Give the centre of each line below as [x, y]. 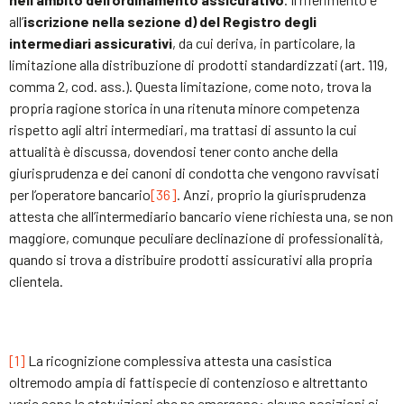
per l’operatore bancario [80, 194]
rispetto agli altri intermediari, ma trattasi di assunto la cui [183, 129]
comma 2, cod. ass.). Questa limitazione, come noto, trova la [190, 86]
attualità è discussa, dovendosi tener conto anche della [174, 151]
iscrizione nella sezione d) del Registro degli [170, 21]
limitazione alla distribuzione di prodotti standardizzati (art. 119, [198, 64]
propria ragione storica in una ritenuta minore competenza [184, 107]
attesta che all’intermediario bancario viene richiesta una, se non [201, 216]
